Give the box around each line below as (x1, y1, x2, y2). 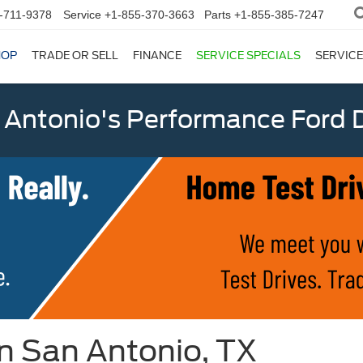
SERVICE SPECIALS (196, 49, 301, 62)
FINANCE (133, 49, 181, 62)
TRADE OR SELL (32, 49, 118, 62)
